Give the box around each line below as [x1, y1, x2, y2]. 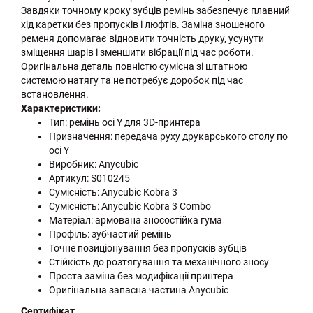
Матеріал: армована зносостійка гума [49, 214, 222, 226]
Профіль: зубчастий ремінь [49, 228, 172, 240]
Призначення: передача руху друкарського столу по [49, 131, 288, 143]
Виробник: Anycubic [49, 159, 138, 170]
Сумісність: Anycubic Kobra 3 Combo [49, 201, 211, 212]
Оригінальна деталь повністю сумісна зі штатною [21, 61, 247, 73]
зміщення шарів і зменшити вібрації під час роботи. [21, 47, 254, 59]
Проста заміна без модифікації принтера [49, 270, 233, 282]
